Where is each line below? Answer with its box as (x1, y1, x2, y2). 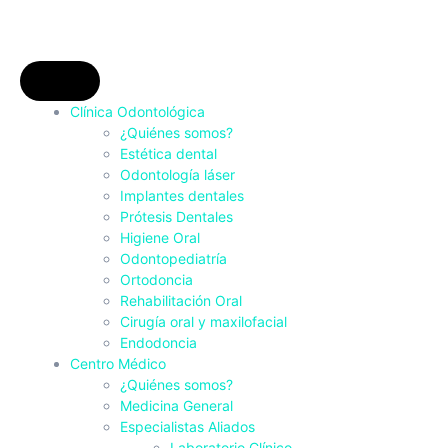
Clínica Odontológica (70, 103, 205, 120)
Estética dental (120, 145, 217, 162)
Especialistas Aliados (120, 418, 255, 435)
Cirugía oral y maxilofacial (120, 313, 287, 330)
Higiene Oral (120, 229, 200, 246)
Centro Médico (70, 355, 166, 372)
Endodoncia (120, 334, 197, 351)
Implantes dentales (120, 187, 244, 204)
